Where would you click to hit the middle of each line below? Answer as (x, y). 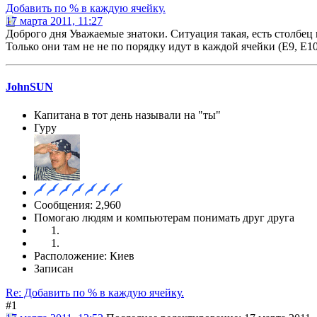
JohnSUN (29, 87)
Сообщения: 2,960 (77, 204)
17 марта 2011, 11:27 (54, 21)
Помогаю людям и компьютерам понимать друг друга (164, 217)
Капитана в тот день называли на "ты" (127, 115)
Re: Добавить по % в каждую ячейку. (95, 292)
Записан (54, 268)
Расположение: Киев (84, 255)
